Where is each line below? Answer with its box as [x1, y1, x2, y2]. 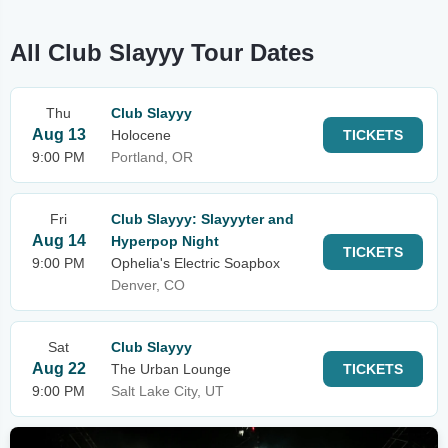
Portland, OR [111, 149, 193, 165]
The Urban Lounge [111, 361, 231, 377]
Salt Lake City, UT [111, 383, 224, 399]
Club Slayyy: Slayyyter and [111, 211, 294, 227]
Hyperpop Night [111, 233, 219, 249]
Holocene [111, 127, 171, 143]
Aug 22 [31, 360, 86, 377]
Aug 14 [31, 232, 86, 249]
